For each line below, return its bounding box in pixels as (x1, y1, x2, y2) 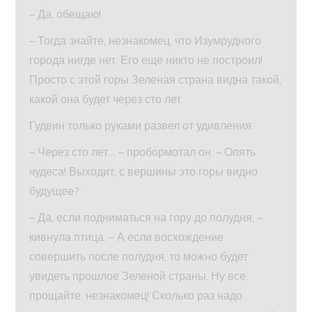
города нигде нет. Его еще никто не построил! (29, 53, 263, 68)
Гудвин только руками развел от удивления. (29, 118, 254, 133)
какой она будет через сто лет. (29, 92, 184, 107)
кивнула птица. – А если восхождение (29, 230, 224, 244)
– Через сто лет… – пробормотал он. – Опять (29, 145, 256, 159)
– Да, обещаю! (29, 7, 102, 22)
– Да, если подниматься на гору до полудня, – (29, 210, 263, 225)
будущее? (29, 184, 80, 198)
